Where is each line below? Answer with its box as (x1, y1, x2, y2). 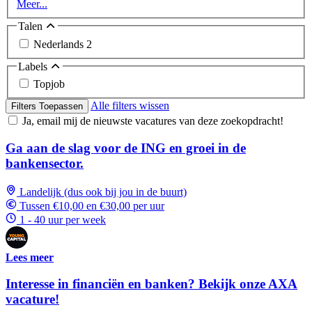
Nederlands (33, 38, 86, 50)
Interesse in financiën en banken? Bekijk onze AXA (6, 276, 297, 292)
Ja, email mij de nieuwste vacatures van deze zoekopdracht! (22, 115, 283, 127)
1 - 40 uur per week (19, 213, 106, 226)
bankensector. (6, 155, 84, 171)
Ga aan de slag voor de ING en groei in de (6, 140, 246, 155)
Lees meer (6, 251, 54, 263)
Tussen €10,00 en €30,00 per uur (19, 199, 164, 212)
